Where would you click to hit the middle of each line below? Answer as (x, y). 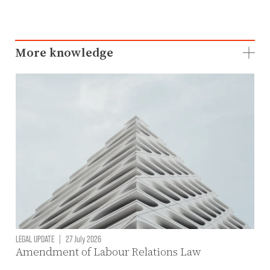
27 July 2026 (82, 238)
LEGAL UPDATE (35, 238)
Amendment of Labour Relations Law (108, 251)
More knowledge (64, 53)
